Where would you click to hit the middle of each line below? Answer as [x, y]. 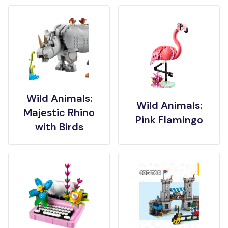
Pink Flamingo [169, 120]
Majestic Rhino [59, 112]
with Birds [59, 127]
